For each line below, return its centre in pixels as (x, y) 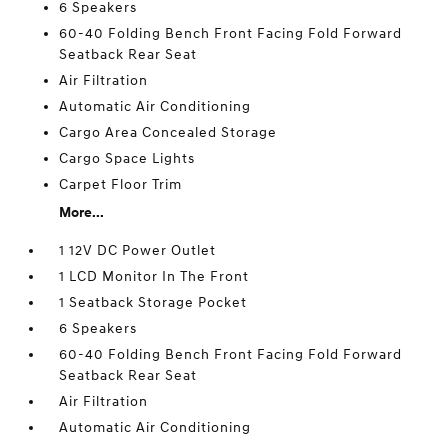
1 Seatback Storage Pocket (153, 302)
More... (82, 212)
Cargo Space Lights (127, 158)
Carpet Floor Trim (121, 184)
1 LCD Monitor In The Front (154, 276)
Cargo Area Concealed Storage (168, 132)
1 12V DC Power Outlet (138, 250)
